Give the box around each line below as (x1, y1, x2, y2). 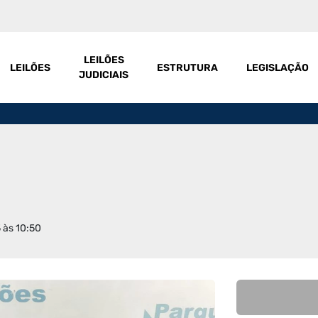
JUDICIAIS (79, 69, 129, 81)
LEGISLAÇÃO (246, 61, 309, 74)
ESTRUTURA (157, 61, 219, 74)
